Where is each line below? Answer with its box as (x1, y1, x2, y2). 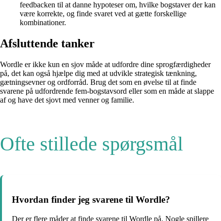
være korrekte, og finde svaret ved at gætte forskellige (20, 9, 186, 18)
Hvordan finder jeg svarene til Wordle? (12, 194, 170, 205)
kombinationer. (20, 18, 66, 27)
